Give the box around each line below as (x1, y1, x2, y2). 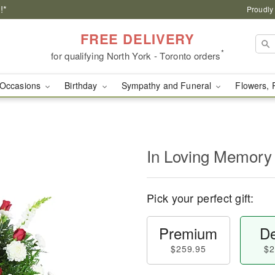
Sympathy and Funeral (121, 79, 214, 91)
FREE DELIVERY (80, 28, 195, 48)
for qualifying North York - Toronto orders (51, 48, 221, 62)
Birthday (64, 79, 100, 91)
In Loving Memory (147, 144, 272, 167)
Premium (159, 222, 218, 244)
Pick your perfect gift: (147, 190, 254, 206)
